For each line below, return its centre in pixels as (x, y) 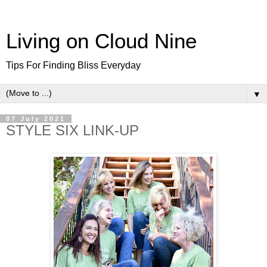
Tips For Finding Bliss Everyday (73, 65)
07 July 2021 (36, 119)
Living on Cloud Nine (101, 41)
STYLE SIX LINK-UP (72, 130)
